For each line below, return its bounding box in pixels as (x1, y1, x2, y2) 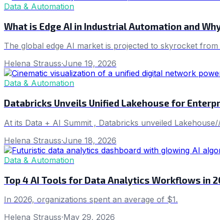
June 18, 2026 (63, 135, 116, 145)
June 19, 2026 (63, 58, 116, 69)
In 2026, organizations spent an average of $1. (4, 194, 178, 205)
